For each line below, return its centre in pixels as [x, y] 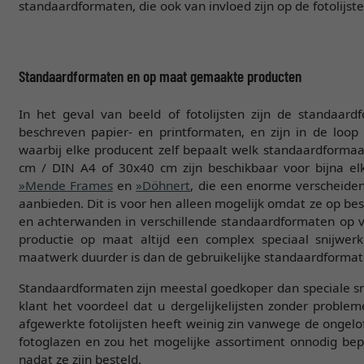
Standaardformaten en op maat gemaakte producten [160, 76]
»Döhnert [163, 185]
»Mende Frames [65, 185]
